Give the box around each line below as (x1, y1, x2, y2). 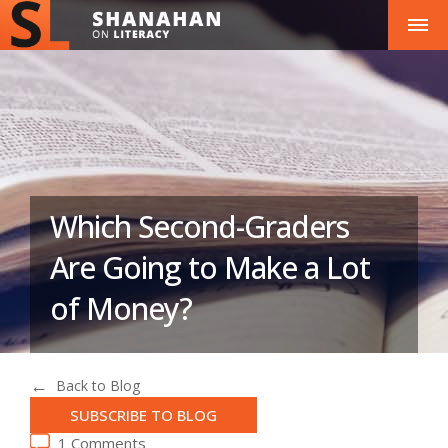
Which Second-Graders (50, 206, 349, 247)
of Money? (50, 288, 192, 329)
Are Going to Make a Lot (50, 247, 370, 288)
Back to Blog (56, 375, 140, 395)
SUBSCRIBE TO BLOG (70, 405, 217, 425)
